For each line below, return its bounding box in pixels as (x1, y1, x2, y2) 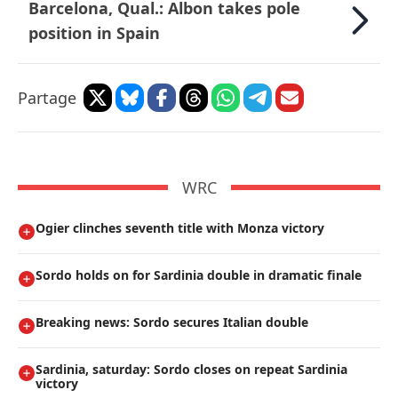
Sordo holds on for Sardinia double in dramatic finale (36, 267, 362, 284)
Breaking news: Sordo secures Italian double (36, 314, 308, 331)
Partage (18, 87, 76, 109)
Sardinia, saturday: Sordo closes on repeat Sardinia (36, 361, 347, 378)
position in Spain (28, 22, 160, 44)
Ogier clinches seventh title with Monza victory (36, 219, 324, 237)
